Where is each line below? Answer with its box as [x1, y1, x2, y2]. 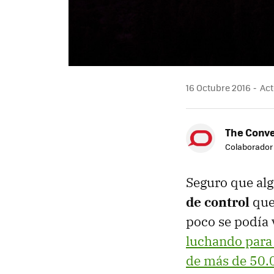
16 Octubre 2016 [186, 81, 251, 94]
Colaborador [225, 141, 273, 153]
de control [186, 193, 250, 211]
